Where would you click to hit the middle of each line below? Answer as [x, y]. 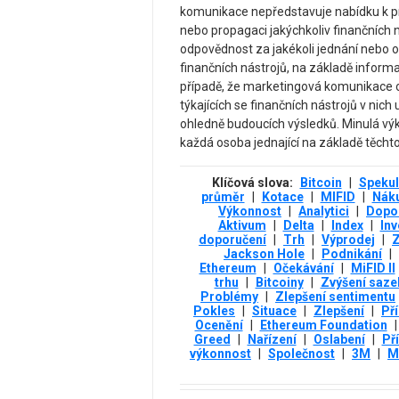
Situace [274, 311]
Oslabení [339, 340]
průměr [223, 197]
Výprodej [348, 240]
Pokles [214, 311]
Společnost [301, 354]
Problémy [229, 297]
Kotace [282, 197]
